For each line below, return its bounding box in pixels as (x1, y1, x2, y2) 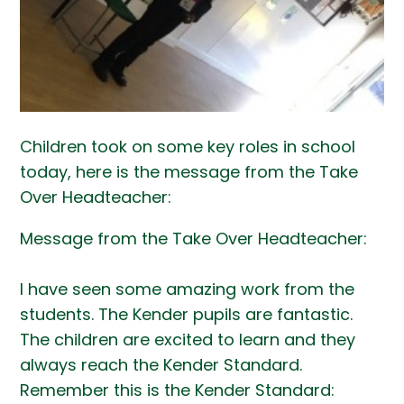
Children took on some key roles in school (20, 134, 356, 158)
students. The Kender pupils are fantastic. (20, 302, 353, 326)
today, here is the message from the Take (20, 160, 359, 183)
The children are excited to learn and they (20, 327, 356, 351)
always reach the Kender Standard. (20, 353, 303, 376)
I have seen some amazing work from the (20, 277, 355, 300)
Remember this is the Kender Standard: (20, 378, 335, 401)
